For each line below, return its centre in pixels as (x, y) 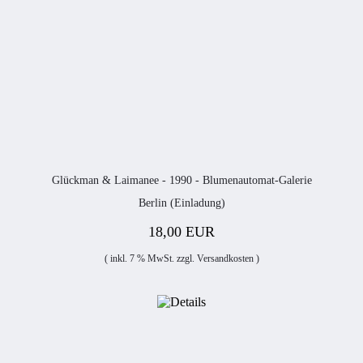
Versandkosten (225, 258)
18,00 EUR (181, 232)
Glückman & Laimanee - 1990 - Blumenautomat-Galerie (181, 180)
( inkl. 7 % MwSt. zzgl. (150, 258)
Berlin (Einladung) (181, 203)
